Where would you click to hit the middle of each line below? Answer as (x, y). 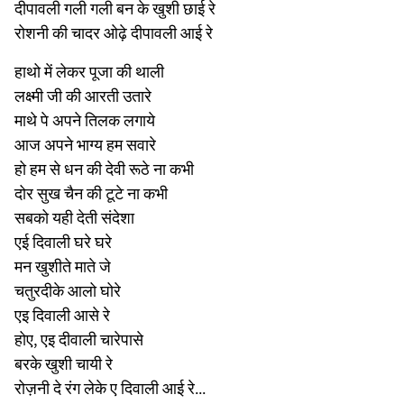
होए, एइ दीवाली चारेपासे (79, 339)
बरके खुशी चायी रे (64, 363)
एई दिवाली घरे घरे (63, 242)
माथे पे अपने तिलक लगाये (85, 120)
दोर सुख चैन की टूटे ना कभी (91, 193)
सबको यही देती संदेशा (74, 217)
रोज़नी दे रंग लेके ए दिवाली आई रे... (110, 388)
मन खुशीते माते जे (63, 266)
